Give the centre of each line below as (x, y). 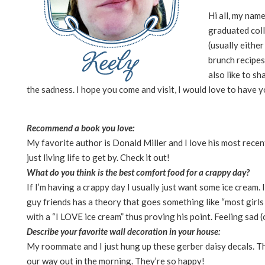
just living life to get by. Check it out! (98, 157)
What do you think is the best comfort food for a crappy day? (138, 172)
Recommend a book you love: (80, 127)
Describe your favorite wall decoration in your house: (123, 231)
